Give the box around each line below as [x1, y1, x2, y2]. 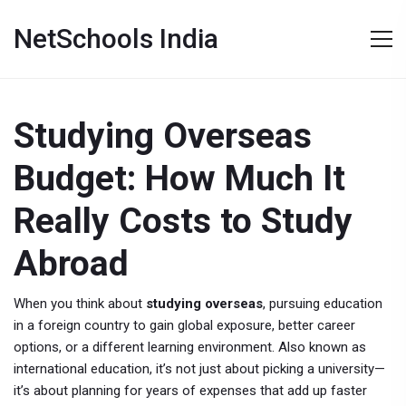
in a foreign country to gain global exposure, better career [14, 317, 355, 333]
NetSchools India [14, 23, 218, 54]
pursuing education [269, 295, 382, 312]
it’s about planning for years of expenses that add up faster [14, 382, 367, 399]
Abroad [14, 243, 129, 285]
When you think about [14, 295, 146, 312]
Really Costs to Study [14, 200, 353, 242]
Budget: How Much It [14, 158, 345, 199]
